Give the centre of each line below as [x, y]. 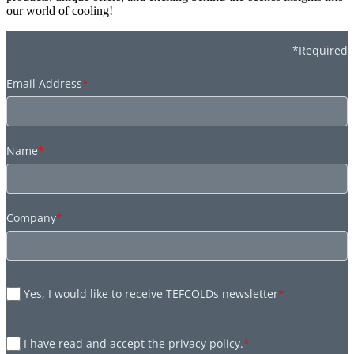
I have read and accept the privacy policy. [134, 343]
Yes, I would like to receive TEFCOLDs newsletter [151, 294]
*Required [320, 50]
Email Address [44, 83]
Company [31, 217]
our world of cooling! [60, 10]
